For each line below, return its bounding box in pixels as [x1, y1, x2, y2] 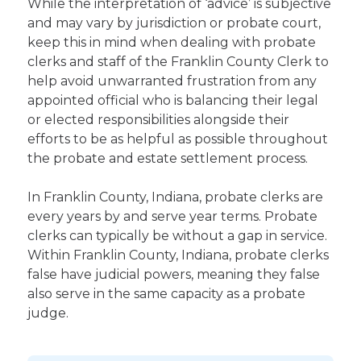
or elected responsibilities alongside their [27, 112, 290, 127]
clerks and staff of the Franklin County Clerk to [27, 54, 330, 69]
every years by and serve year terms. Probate [27, 209, 318, 224]
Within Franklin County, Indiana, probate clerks [27, 247, 330, 263]
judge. [27, 305, 69, 321]
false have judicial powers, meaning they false [27, 267, 321, 282]
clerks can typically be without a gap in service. [27, 228, 328, 243]
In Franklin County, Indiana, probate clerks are [27, 189, 324, 205]
